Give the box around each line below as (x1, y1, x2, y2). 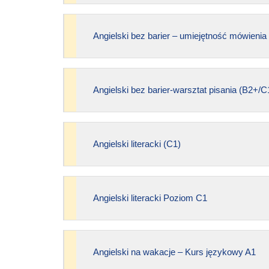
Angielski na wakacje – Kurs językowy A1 (92, 246, 256, 257)
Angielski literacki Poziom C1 (92, 192, 207, 203)
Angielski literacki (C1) (92, 138, 181, 149)
